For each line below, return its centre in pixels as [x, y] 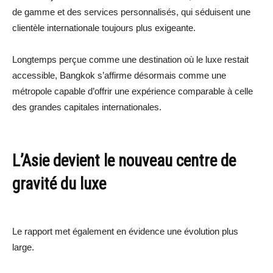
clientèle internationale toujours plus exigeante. [104, 27]
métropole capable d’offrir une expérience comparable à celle [133, 91]
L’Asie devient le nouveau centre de [124, 161]
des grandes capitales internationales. [87, 107]
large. [23, 247]
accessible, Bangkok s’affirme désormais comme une [119, 75]
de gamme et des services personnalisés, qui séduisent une [131, 12]
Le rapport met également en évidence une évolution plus [125, 231]
